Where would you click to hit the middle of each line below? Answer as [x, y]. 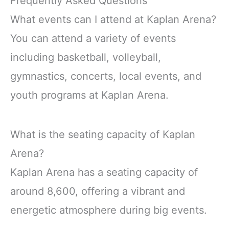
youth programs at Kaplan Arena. [89, 95]
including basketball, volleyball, [86, 58]
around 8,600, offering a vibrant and [98, 191]
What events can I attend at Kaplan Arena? [113, 20]
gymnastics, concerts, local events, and [106, 76]
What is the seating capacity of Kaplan [103, 135]
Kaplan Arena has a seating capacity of [104, 173]
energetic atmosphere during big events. [109, 210]
